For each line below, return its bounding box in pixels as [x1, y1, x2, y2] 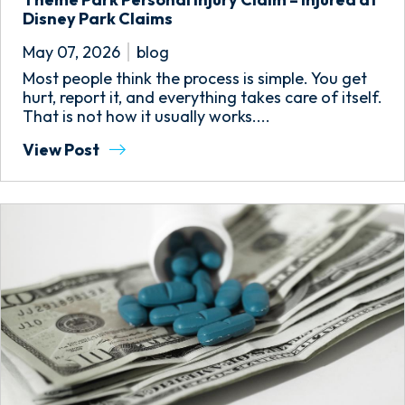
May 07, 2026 [23, 42, 120, 62]
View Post [23, 139, 102, 160]
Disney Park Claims [23, 8, 173, 29]
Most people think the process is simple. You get [23, 68, 367, 89]
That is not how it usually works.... [23, 106, 270, 127]
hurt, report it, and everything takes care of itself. [23, 87, 382, 108]
